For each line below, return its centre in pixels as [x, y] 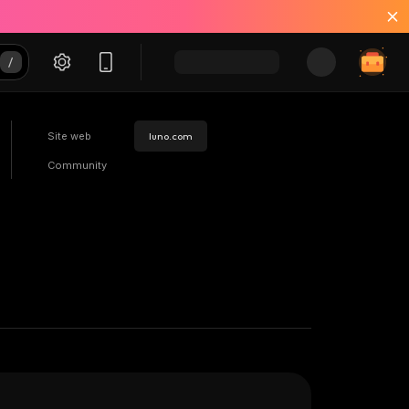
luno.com [170, 136]
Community [78, 166]
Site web [70, 136]
